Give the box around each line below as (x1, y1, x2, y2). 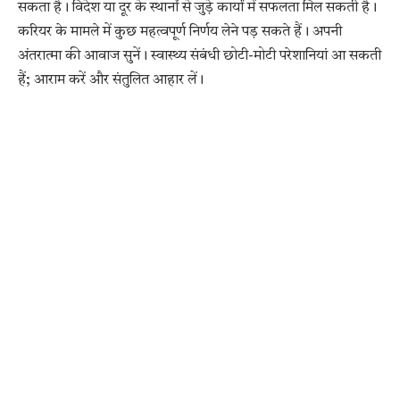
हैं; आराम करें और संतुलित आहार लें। (18, 72, 204, 87)
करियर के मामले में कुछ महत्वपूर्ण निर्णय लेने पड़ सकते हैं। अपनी (18, 24, 342, 39)
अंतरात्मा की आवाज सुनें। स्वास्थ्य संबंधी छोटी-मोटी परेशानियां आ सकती (18, 48, 381, 63)
